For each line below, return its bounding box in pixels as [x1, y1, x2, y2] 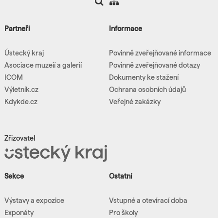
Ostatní [109, 172, 132, 181]
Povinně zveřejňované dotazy [109, 61, 200, 69]
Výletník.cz [4, 85, 38, 93]
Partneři [4, 24, 30, 33]
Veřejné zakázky [109, 97, 161, 106]
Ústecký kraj [4, 49, 44, 57]
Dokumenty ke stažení [109, 73, 179, 81]
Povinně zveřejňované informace [109, 49, 211, 57]
